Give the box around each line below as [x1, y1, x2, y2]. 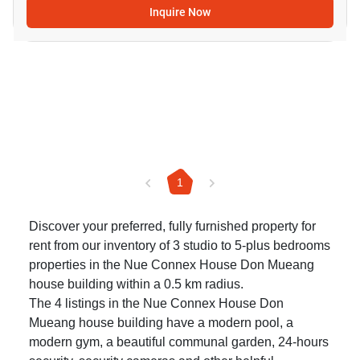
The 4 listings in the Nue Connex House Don [29, 296, 284, 312]
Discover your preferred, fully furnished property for [29, 219, 316, 235]
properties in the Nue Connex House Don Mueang [29, 257, 314, 273]
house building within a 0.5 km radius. [29, 276, 243, 292]
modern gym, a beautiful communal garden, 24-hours [29, 334, 329, 350]
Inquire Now [149, 6, 211, 18]
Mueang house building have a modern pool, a [29, 315, 293, 331]
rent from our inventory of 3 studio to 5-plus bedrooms [29, 238, 330, 254]
